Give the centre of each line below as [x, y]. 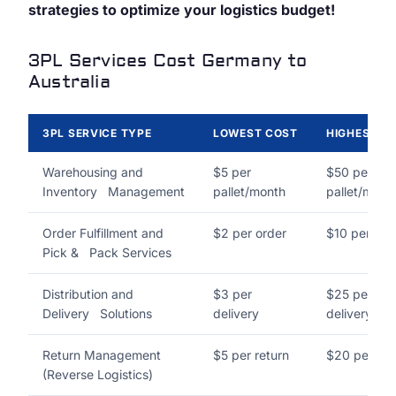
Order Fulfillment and [103, 233]
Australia [69, 82]
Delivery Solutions [97, 314]
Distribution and [88, 294]
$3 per [232, 294]
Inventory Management [114, 192]
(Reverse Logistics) [98, 375]
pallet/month [249, 192]
